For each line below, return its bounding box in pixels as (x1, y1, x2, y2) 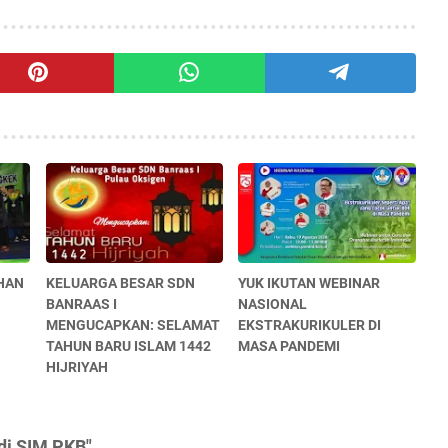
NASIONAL (238, 296, 308, 313)
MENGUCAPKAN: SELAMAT (45, 317, 220, 334)
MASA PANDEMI (238, 338, 341, 355)
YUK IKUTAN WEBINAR (238, 275, 381, 292)
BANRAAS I (45, 296, 117, 313)
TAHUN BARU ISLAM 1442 (45, 338, 211, 355)
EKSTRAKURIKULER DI (238, 317, 382, 334)
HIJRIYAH (45, 359, 108, 376)
